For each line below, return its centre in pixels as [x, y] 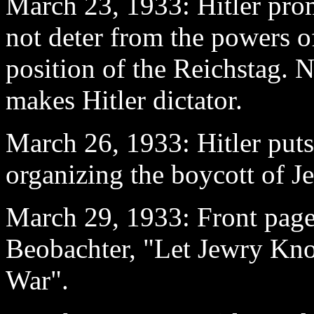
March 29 [59, 217]
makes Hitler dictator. [124, 100]
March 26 [59, 142]
